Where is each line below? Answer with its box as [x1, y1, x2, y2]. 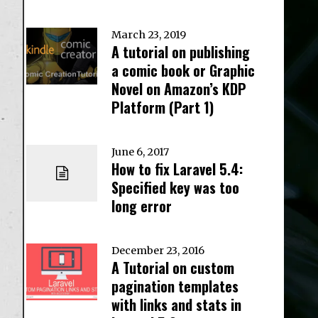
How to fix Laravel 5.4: [111, 158, 243, 180]
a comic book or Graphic [111, 60, 255, 82]
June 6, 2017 [111, 146, 169, 159]
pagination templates [111, 275, 238, 297]
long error [111, 195, 172, 217]
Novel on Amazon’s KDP [111, 78, 246, 100]
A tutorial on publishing [111, 41, 250, 63]
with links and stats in [111, 294, 241, 316]
